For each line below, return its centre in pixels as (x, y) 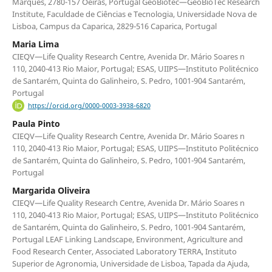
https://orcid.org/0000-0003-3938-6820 (89, 105)
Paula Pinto (36, 123)
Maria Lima (35, 44)
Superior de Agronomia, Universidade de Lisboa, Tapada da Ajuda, (131, 263)
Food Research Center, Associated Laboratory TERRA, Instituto (124, 251)
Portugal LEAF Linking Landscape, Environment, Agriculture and (127, 239)
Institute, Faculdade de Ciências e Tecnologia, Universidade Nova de (134, 14)
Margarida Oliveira (51, 190)
